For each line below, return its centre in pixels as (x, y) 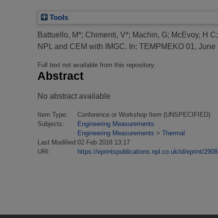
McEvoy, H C (194, 35)
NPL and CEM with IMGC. (82, 46)
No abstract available (74, 96)
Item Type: (53, 114)
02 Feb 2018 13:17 (104, 142)
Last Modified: (57, 142)
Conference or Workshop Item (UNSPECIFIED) (144, 114)
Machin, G (150, 35)
